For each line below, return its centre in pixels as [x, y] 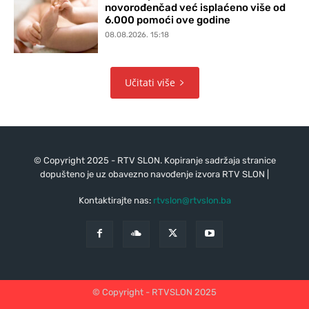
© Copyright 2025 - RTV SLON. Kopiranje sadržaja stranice [154, 161]
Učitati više [150, 83]
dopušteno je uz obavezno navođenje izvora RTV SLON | [154, 175]
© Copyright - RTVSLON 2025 [154, 292]
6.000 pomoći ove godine [168, 20]
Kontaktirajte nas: [116, 201]
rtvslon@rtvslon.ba [192, 201]
